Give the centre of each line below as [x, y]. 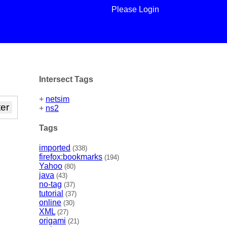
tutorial [51, 194]
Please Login [135, 9]
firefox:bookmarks [71, 157]
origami [53, 221]
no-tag [51, 184]
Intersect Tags [66, 79]
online [50, 203]
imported [55, 148]
